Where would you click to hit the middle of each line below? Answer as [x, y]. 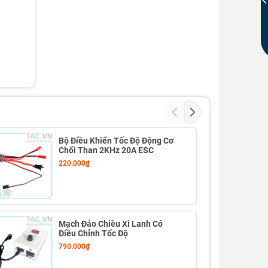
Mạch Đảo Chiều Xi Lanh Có [110, 224]
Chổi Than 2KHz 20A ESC [106, 150]
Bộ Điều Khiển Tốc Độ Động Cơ [116, 141]
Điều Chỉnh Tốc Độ [93, 234]
